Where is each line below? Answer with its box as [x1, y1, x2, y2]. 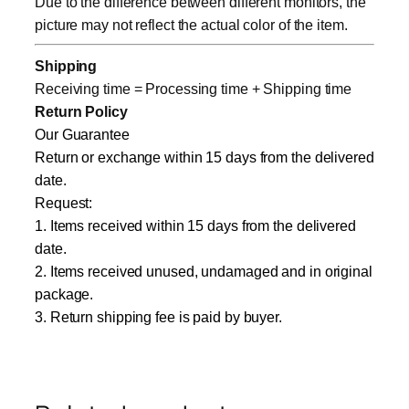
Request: [35, 195, 93, 212]
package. [35, 287, 94, 303]
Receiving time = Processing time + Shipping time [35, 81, 352, 98]
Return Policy [35, 104, 128, 121]
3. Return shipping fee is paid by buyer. [35, 309, 282, 326]
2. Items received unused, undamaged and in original [35, 264, 372, 280]
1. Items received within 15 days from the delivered [35, 218, 356, 235]
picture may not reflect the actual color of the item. [35, 16, 348, 33]
